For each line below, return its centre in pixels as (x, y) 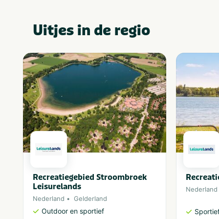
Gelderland (90, 198)
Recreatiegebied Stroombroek (90, 177)
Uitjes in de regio (91, 31)
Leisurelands (57, 186)
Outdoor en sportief (73, 211)
